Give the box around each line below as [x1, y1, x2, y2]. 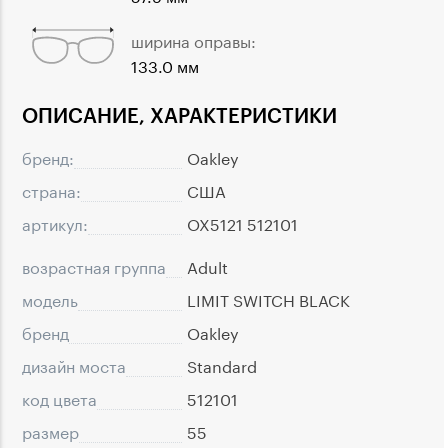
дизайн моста [22, 352, 126, 378]
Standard [187, 352, 257, 378]
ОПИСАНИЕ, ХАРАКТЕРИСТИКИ [22, 103, 337, 128]
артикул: [22, 210, 88, 236]
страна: [22, 177, 81, 203]
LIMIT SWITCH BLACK [187, 286, 350, 312]
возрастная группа [22, 253, 166, 279]
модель [22, 286, 78, 312]
